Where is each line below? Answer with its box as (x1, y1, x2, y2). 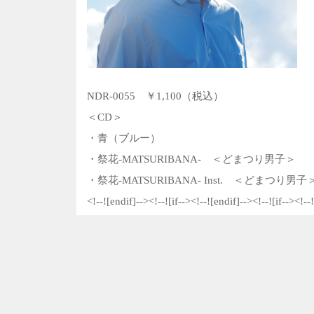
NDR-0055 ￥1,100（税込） (87, 90, 224, 102)
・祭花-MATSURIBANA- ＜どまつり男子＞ (87, 153, 296, 165)
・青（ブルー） (87, 132, 161, 144)
